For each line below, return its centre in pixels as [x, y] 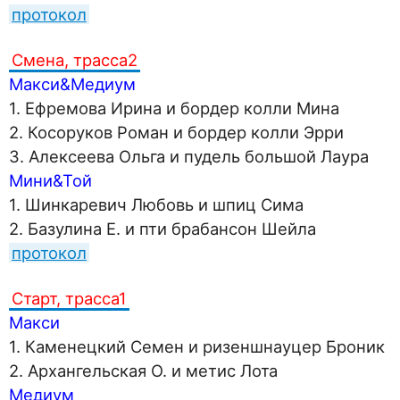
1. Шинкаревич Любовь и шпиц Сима [156, 204]
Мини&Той [50, 180]
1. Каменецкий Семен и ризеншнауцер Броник [197, 346]
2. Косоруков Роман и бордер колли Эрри [176, 132]
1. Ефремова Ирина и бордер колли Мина [174, 108]
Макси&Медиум [72, 84]
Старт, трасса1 [69, 298]
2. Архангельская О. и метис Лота [143, 371]
